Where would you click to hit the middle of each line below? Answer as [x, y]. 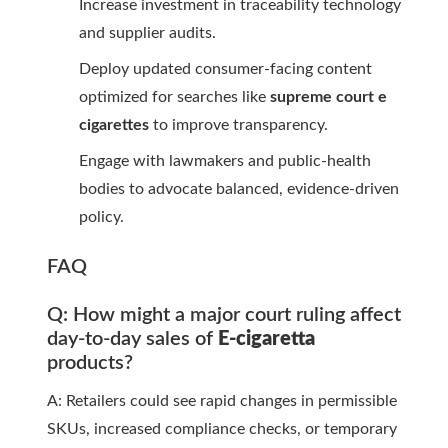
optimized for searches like [174, 97]
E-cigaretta [266, 339]
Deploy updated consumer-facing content [225, 69]
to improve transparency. [238, 125]
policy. [101, 217]
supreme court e [328, 97]
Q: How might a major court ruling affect [224, 315]
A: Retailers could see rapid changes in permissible [222, 401]
